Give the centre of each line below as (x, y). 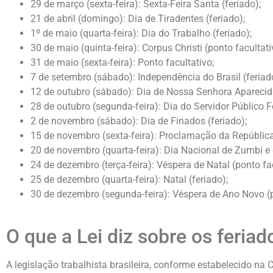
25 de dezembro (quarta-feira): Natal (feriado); (129, 179)
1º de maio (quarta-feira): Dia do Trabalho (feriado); (141, 33)
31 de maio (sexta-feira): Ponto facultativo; (122, 62)
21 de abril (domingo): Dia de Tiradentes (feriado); (138, 18)
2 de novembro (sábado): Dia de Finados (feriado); (139, 121)
